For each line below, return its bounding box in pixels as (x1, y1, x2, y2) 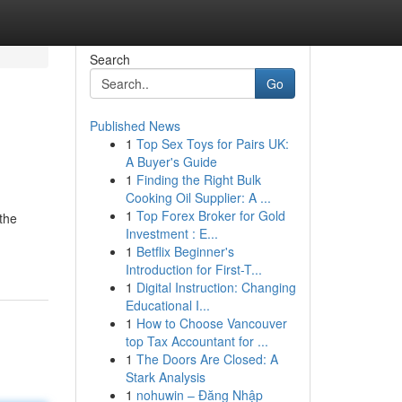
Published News (89, 117, 180, 135)
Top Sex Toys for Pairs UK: (135, 135, 289, 153)
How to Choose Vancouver (135, 314, 287, 332)
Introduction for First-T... (125, 260, 262, 278)
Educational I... (125, 296, 210, 314)
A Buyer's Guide (125, 153, 217, 170)
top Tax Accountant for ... (125, 332, 268, 350)
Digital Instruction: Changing (135, 278, 296, 296)
